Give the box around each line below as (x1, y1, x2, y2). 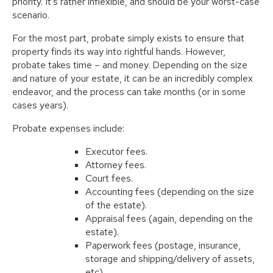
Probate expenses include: (12, 122, 124, 135)
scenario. (12, 9, 49, 22)
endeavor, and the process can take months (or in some (12, 85, 246, 99)
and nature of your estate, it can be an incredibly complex (12, 72, 253, 85)
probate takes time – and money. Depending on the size (12, 58, 247, 72)
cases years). (12, 99, 68, 112)
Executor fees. (85, 145, 147, 158)
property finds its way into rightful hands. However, (12, 45, 225, 58)
